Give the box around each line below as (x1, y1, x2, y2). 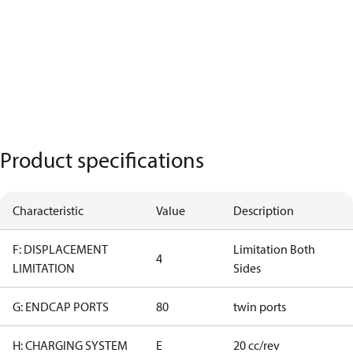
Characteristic (13, 203, 84, 218)
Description (233, 203, 294, 218)
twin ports (233, 299, 286, 314)
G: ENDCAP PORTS (13, 299, 109, 314)
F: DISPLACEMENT (13, 241, 108, 257)
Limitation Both (233, 241, 315, 257)
